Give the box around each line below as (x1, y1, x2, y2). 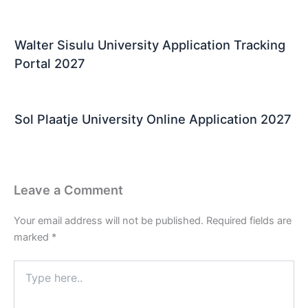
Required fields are (206, 214, 291, 228)
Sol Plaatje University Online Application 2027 (14, 111, 291, 126)
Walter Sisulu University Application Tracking (14, 36, 285, 52)
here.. (13, 274, 38, 286)
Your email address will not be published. (14, 214, 203, 228)
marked (14, 231, 52, 244)
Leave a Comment (14, 181, 123, 197)
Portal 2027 (14, 55, 85, 71)
